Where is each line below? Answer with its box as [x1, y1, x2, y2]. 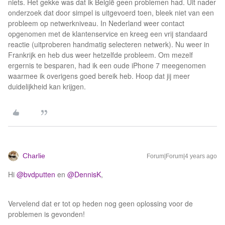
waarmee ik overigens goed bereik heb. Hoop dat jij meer [8, 71, 190, 81]
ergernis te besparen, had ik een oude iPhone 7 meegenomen [8, 60, 206, 70]
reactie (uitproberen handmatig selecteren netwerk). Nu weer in [8, 39, 209, 49]
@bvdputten [17, 169, 55, 179]
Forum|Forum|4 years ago [147, 153, 217, 160]
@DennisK [67, 169, 101, 179]
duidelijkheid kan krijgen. [8, 81, 86, 91]
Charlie [23, 152, 45, 160]
